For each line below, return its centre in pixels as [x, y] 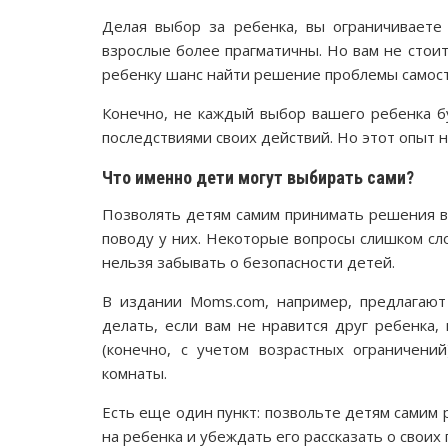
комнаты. [134, 372]
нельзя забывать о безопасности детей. [248, 261]
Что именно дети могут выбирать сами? [258, 177]
